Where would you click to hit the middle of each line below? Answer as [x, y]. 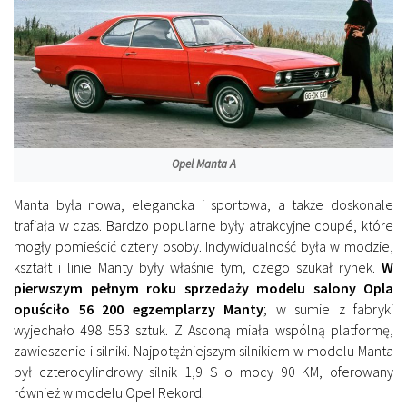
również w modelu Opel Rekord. [109, 392]
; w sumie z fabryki [328, 308]
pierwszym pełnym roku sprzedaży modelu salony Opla [203, 288]
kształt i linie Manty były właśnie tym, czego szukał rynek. [198, 267]
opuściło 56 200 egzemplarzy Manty [139, 308]
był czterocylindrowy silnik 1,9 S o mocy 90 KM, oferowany [203, 371]
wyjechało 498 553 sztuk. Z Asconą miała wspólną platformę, [203, 329]
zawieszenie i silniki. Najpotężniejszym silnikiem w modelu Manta [203, 350]
